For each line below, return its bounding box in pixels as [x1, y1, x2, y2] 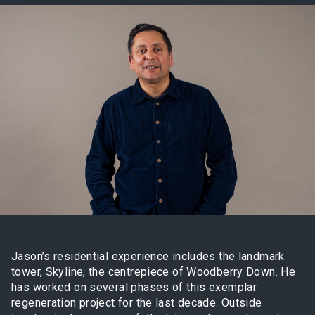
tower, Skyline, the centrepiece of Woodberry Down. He [11, 264, 296, 278]
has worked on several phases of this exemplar [11, 280, 257, 294]
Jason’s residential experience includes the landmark [11, 249, 285, 263]
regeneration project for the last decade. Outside [11, 295, 262, 309]
